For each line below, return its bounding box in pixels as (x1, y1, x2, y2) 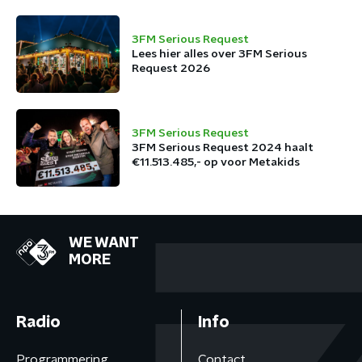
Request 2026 (132, 63, 210, 74)
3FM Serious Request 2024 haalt (132, 142, 314, 154)
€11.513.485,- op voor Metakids (132, 157, 300, 168)
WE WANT (69, 236, 139, 250)
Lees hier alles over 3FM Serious (132, 48, 307, 60)
